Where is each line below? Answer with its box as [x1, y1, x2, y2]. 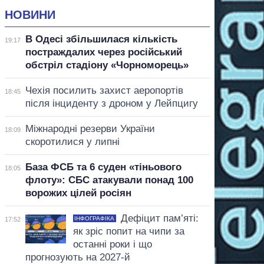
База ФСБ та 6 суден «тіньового [25, 161, 181, 173]
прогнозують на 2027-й [25, 251, 130, 263]
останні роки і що [72, 238, 152, 250]
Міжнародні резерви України [25, 123, 155, 134]
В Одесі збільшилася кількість [25, 33, 177, 45]
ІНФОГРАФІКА [74, 214, 115, 222]
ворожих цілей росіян [25, 187, 131, 199]
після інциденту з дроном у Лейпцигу [25, 97, 198, 109]
